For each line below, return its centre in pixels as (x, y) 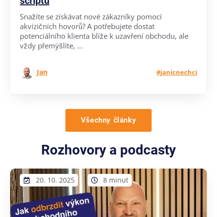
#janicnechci (177, 72)
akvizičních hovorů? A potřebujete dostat (87, 26)
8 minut (116, 180)
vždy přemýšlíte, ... (51, 45)
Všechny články (108, 120)
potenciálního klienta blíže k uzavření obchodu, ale (104, 36)
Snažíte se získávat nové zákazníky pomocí (91, 16)
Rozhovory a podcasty (108, 150)
